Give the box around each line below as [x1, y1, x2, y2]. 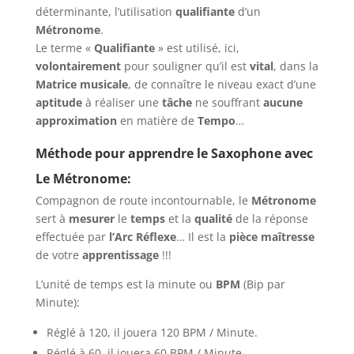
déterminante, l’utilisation [35, 4, 172, 19]
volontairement [35, 58, 121, 73]
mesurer [68, 211, 115, 226]
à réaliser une [81, 95, 162, 110]
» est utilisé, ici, [154, 40, 239, 55]
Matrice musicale [35, 77, 128, 92]
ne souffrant [191, 95, 263, 110]
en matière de [116, 113, 198, 128]
